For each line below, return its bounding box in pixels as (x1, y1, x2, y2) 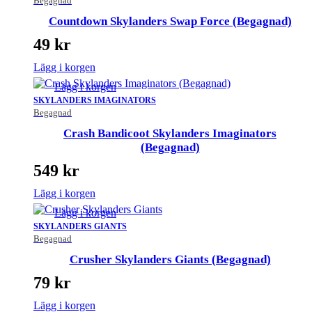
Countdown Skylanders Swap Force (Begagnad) (48, 15, 292, 29)
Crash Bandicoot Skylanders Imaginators (63, 126, 276, 140)
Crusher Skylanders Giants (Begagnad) (69, 252, 271, 266)
